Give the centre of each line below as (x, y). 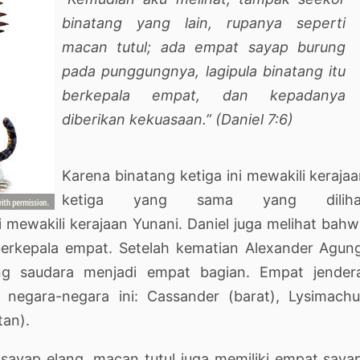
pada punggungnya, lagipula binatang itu (204, 71)
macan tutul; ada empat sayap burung (204, 47)
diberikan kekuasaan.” (137, 119)
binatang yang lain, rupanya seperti (204, 22)
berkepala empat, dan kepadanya (204, 95)
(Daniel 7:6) (252, 119)
